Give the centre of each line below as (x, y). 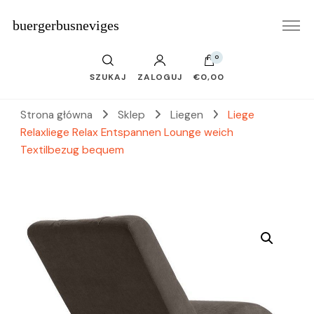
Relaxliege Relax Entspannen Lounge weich (127, 132)
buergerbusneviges (66, 25)
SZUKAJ (108, 77)
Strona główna (56, 115)
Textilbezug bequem (72, 150)
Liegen (188, 115)
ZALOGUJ (160, 77)
